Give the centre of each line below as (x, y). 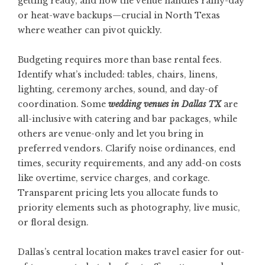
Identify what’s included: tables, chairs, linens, (118, 75)
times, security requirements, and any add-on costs (130, 163)
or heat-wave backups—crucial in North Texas (119, 15)
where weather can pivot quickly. (90, 30)
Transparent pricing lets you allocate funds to (118, 193)
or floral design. (53, 222)
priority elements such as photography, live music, (129, 208)
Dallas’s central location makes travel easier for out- (131, 252)
